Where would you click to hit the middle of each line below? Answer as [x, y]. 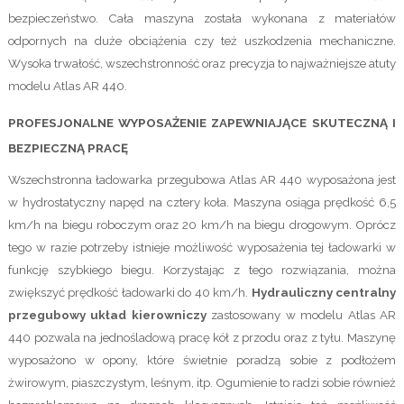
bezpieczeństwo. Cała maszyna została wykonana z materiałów [202, 18]
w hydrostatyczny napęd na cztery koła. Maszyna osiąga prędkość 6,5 [202, 202]
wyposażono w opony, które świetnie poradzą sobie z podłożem [202, 359]
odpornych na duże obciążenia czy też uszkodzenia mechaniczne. [202, 41]
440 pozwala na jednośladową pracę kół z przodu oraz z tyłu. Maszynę [202, 337]
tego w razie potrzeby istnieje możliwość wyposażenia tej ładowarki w [202, 247]
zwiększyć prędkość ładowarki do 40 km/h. [129, 292]
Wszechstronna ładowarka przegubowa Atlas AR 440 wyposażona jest [202, 179]
